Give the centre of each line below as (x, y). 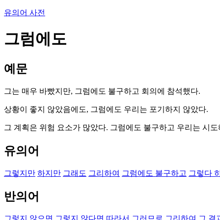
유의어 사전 (25, 13)
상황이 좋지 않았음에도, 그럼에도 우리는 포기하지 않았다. (106, 109)
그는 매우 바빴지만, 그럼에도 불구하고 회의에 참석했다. (102, 91)
